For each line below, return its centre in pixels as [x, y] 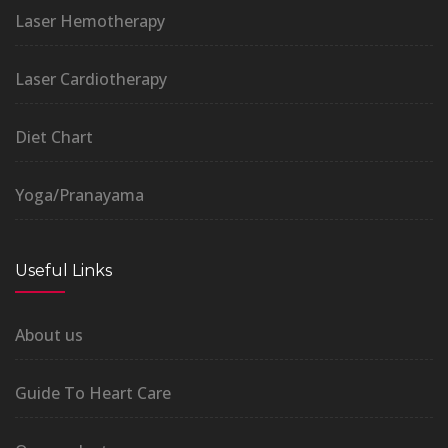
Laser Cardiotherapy [91, 78]
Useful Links [63, 270]
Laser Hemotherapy [90, 20]
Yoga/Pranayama [79, 194]
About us [49, 334]
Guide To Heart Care [93, 392]
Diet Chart [54, 136]
